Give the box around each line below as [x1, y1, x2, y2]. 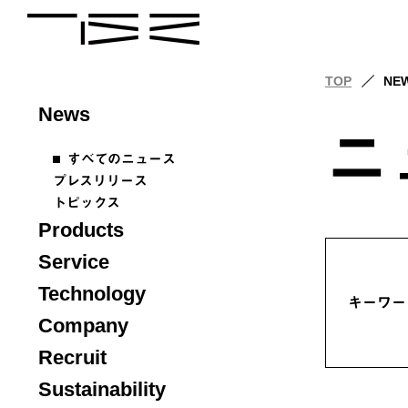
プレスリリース [53, 173, 148, 189]
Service [38, 250, 109, 273]
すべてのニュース [67, 151, 176, 167]
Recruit [38, 346, 107, 369]
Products [38, 219, 124, 241]
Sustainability [38, 378, 166, 401]
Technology [38, 282, 146, 305]
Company [38, 314, 128, 337]
